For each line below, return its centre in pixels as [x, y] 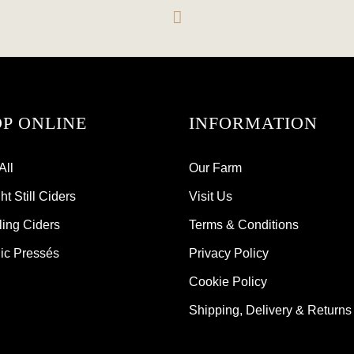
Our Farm [215, 168]
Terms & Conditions [244, 225]
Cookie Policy [228, 282]
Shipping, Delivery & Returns [270, 310]
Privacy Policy [229, 253]
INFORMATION [253, 123]
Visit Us [211, 196]
